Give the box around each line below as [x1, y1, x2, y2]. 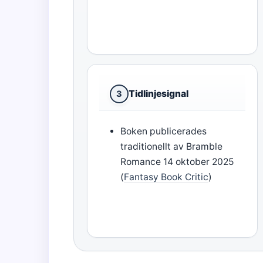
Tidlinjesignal [129, 88, 188, 100]
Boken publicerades [120, 126, 207, 137]
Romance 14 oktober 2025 [120, 156, 235, 168]
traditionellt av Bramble [120, 141, 223, 153]
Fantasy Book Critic [124, 171, 209, 183]
